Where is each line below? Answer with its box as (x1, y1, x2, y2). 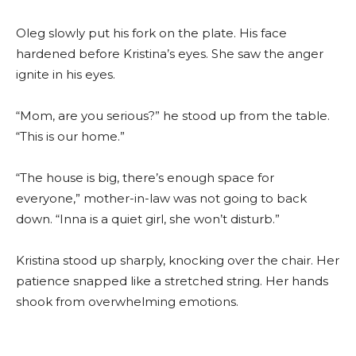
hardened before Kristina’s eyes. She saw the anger (16, 46, 323, 62)
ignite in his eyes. (16, 67, 115, 83)
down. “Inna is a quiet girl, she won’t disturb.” (16, 211, 280, 227)
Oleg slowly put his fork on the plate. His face (16, 25, 287, 41)
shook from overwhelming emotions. (16, 294, 238, 310)
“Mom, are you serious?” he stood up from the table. (16, 108, 330, 124)
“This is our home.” (16, 129, 125, 145)
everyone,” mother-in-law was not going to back (16, 191, 307, 207)
